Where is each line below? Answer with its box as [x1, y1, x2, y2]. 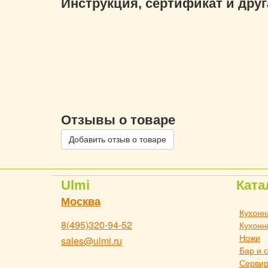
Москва [61, 196, 100, 208]
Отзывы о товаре [61, 112, 175, 127]
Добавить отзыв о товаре [69, 135, 166, 144]
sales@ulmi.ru [61, 234, 122, 248]
